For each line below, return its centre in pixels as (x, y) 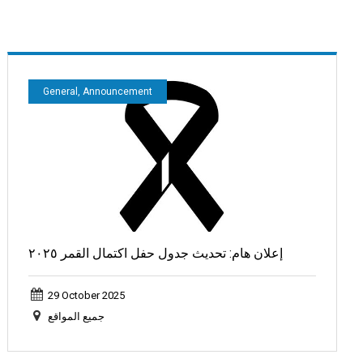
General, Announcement (98, 91)
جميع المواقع (76, 317)
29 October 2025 (86, 296)
